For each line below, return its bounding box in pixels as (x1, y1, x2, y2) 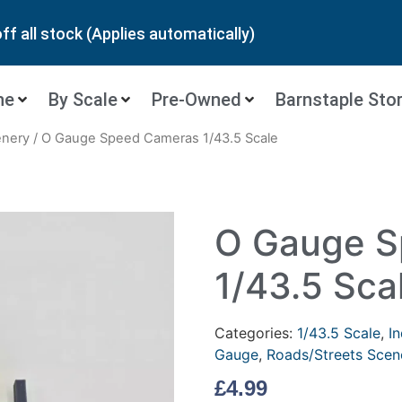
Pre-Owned (152, 89, 242, 110)
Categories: (214, 323, 297, 342)
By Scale (48, 89, 118, 110)
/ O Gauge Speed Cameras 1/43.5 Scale (30, 130, 278, 146)
